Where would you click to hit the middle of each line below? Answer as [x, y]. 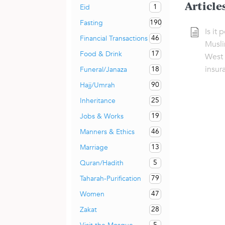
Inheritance [98, 100]
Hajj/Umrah [97, 85]
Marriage [94, 147]
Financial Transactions [114, 38]
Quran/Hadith [102, 163]
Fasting [91, 23]
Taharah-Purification [110, 178]
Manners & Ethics [107, 132]
